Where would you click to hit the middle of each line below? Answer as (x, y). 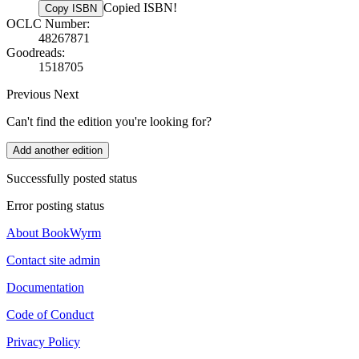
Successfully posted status (72, 179)
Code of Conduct (50, 315)
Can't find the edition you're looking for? (109, 122)
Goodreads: (36, 53)
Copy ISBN (71, 9)
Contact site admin (53, 260)
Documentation (45, 288)
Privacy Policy (43, 342)
